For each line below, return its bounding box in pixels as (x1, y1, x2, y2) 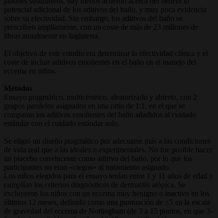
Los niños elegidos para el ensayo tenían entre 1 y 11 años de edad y (4, 171, 213, 180)
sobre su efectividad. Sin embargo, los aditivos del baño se (4, 14, 182, 22)
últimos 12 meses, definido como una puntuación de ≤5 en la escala (4, 198, 210, 206)
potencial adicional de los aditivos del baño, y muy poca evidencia (4, 5, 206, 14)
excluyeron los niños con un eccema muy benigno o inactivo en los (4, 189, 209, 198)
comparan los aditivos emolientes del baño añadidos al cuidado (4, 110, 196, 119)
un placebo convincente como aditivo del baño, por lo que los (4, 154, 192, 163)
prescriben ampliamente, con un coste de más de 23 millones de (4, 22, 198, 31)
